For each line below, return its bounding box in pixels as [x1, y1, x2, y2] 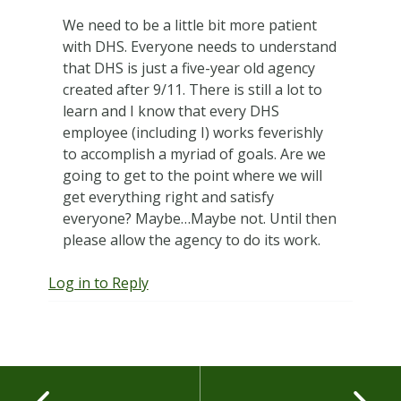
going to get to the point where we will [62, 166, 322, 186]
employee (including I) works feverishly [62, 123, 323, 143]
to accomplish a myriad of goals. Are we [62, 144, 326, 165]
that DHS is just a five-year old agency [62, 58, 315, 79]
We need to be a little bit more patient [62, 15, 317, 36]
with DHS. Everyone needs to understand [62, 37, 337, 57]
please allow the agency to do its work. [62, 230, 320, 251]
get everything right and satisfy [62, 187, 274, 208]
